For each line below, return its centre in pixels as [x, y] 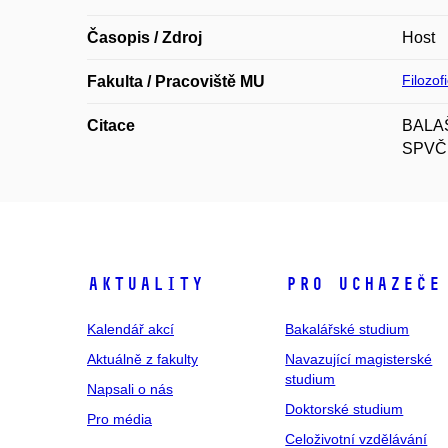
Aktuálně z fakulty [142, 359]
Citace [111, 125]
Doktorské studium [344, 409]
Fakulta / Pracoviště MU [176, 81]
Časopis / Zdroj [144, 37]
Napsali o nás [130, 389]
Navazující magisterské [359, 359]
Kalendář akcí [130, 329]
